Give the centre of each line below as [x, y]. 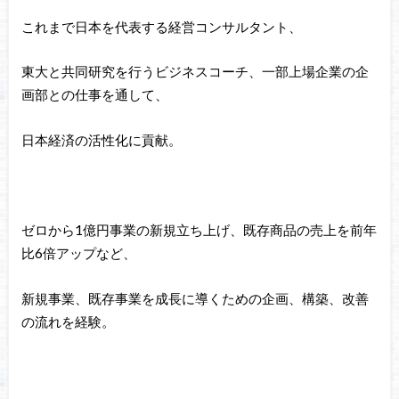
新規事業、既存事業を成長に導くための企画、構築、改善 [195, 298]
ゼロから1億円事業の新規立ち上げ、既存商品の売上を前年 [199, 229]
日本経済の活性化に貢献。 [101, 139]
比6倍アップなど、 [78, 252]
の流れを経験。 [68, 321]
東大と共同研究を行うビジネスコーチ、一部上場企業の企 [195, 72]
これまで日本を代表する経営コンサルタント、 [161, 26]
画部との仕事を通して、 [94, 95]
